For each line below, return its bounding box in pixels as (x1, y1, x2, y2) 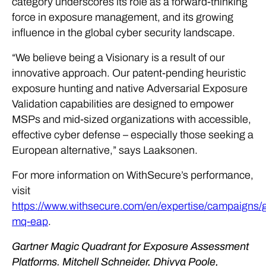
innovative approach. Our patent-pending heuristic (12, 67, 246, 79)
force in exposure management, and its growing (12, 11, 233, 23)
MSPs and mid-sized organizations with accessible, (12, 113, 251, 125)
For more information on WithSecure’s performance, (12, 169, 254, 181)
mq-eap (12, 216, 48, 227)
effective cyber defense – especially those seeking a (12, 129, 254, 141)
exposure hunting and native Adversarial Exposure (12, 83, 248, 94)
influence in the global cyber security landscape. (12, 27, 235, 39)
